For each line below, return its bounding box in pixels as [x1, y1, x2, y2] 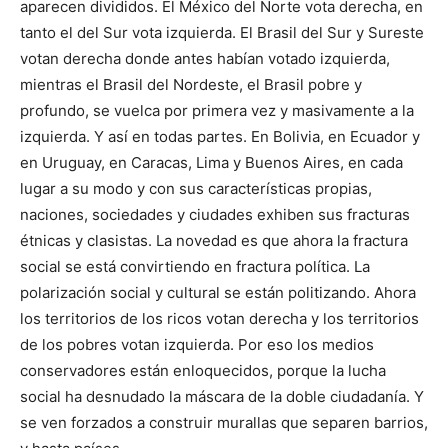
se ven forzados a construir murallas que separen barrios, [20, 413, 428, 433]
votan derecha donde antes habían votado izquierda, [20, 49, 390, 69]
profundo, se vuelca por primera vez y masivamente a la [20, 101, 414, 121]
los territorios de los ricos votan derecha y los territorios [20, 309, 419, 329]
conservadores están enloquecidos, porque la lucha [20, 361, 386, 381]
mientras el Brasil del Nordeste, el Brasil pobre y [20, 75, 362, 95]
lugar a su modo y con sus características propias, [20, 179, 372, 199]
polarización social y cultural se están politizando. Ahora [20, 283, 416, 303]
